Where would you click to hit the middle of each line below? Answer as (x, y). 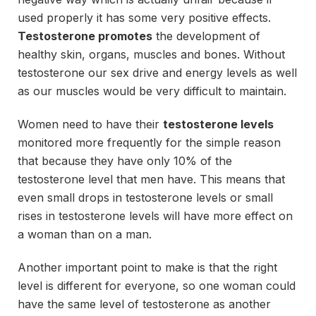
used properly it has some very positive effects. (144, 17)
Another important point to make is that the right (147, 267)
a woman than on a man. (85, 234)
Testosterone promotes (85, 36)
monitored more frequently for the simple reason (149, 142)
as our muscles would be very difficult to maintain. (152, 91)
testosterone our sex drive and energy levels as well (157, 72)
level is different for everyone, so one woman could (157, 285)
